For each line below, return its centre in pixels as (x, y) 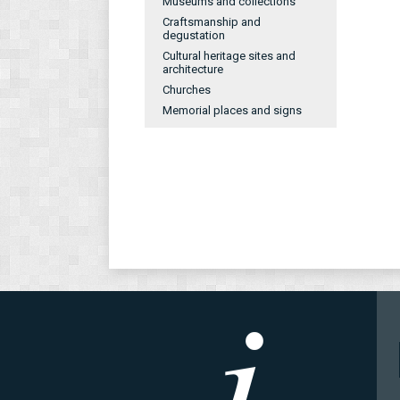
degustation (194, 35)
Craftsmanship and (212, 22)
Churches (187, 90)
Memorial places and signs (232, 110)
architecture (193, 69)
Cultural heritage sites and (229, 56)
